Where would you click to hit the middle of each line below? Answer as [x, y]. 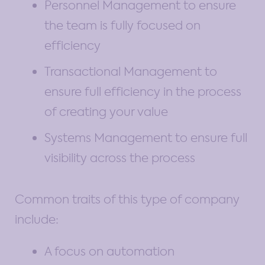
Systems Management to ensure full [146, 138]
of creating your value [106, 112]
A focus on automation [109, 251]
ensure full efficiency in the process [143, 91]
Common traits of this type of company [127, 199]
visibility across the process [120, 158]
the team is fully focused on [122, 25]
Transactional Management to [131, 71]
